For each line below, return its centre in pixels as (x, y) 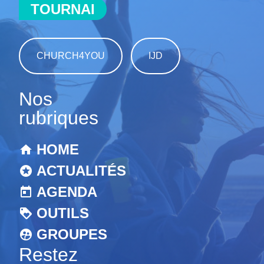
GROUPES (72, 234)
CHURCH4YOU (71, 56)
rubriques (59, 118)
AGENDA (67, 192)
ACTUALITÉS (81, 171)
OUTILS (63, 213)
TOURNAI (63, 9)
